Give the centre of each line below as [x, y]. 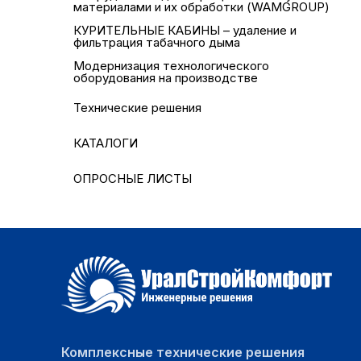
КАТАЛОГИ [106, 143]
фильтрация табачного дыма [157, 43]
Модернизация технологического [171, 66]
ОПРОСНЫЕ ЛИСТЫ [133, 178]
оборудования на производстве [166, 78]
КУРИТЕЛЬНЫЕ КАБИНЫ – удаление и [185, 31]
